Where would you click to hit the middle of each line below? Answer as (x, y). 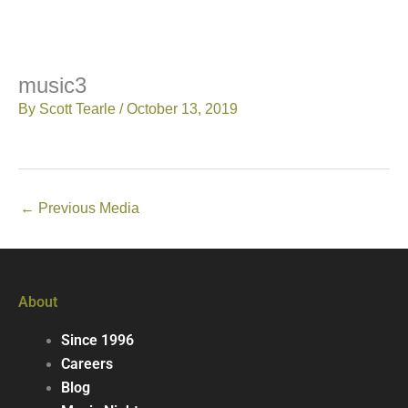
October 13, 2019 (182, 109)
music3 (52, 86)
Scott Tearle (79, 109)
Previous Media (87, 208)
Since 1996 (97, 341)
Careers (87, 365)
